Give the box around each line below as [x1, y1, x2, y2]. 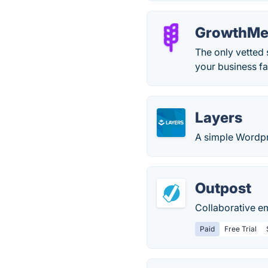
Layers [195, 109, 243, 126]
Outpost [195, 179, 252, 197]
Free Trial [224, 224, 257, 233]
